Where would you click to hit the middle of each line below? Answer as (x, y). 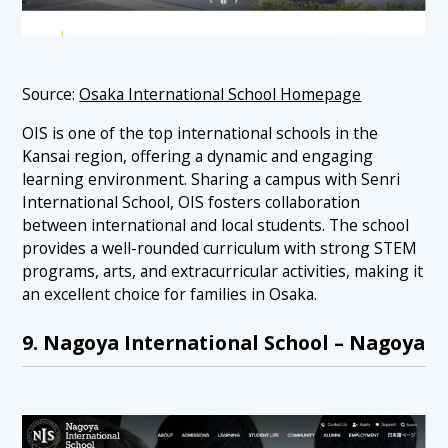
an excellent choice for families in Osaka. (170, 294)
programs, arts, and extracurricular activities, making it (223, 271)
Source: (51, 94)
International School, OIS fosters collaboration (191, 202)
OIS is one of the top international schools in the (200, 133)
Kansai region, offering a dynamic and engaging (198, 156)
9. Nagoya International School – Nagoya (224, 342)
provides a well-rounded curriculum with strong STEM (220, 248)
